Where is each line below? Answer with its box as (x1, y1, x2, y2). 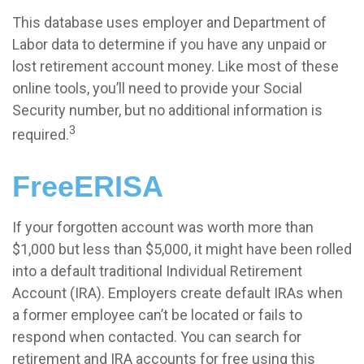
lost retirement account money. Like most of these (12, 58, 339, 76)
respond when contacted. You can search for (12, 328, 301, 346)
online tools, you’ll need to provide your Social (12, 80, 302, 97)
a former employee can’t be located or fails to (12, 306, 302, 324)
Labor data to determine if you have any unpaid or (12, 36, 327, 54)
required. (12, 126, 69, 144)
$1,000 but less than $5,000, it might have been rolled (12, 240, 352, 258)
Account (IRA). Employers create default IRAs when (12, 284, 343, 302)
